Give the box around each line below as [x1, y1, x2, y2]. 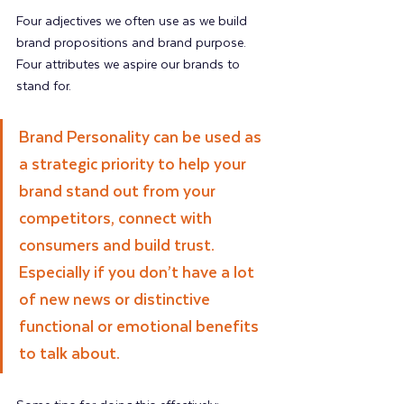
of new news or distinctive [19, 290, 214, 309]
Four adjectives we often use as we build [16, 14, 251, 29]
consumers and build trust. [19, 236, 218, 255]
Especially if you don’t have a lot [19, 263, 258, 282]
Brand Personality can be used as [19, 128, 265, 147]
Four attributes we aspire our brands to [16, 57, 243, 72]
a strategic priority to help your [19, 155, 250, 174]
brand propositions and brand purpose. [16, 35, 250, 50]
